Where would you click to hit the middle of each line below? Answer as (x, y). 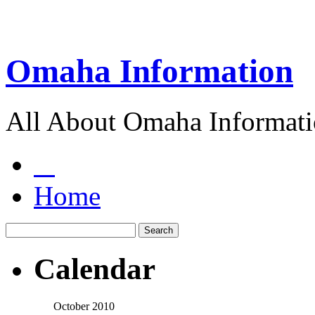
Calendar (95, 269)
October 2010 (84, 306)
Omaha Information (149, 71)
